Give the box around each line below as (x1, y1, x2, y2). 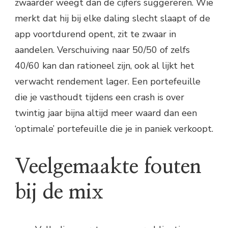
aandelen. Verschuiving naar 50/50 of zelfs (15, 44, 190, 56)
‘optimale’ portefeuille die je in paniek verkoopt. (15, 123, 213, 135)
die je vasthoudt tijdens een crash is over (15, 91, 184, 104)
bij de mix (15, 182, 103, 203)
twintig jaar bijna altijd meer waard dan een (15, 107, 197, 120)
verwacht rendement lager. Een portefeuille (15, 75, 201, 88)
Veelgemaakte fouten (15, 156, 202, 177)
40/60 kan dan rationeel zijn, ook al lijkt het (15, 60, 194, 72)
